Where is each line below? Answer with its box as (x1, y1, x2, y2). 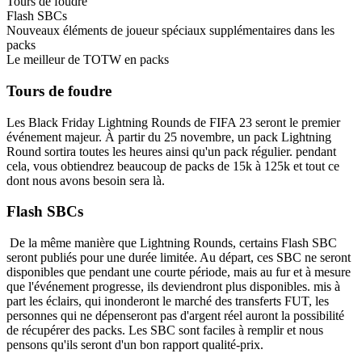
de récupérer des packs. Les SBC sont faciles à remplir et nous (6, 322, 323, 337)
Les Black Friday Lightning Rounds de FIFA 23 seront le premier (6, 115, 340, 129)
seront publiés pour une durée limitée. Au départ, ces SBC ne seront (6, 250, 351, 264)
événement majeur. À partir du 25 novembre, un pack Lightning (6, 129, 331, 144)
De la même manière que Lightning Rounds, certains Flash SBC (6, 235, 337, 250)
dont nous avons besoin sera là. (6, 173, 165, 187)
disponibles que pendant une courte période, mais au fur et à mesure (6, 264, 351, 279)
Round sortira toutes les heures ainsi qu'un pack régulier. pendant (6, 144, 336, 158)
